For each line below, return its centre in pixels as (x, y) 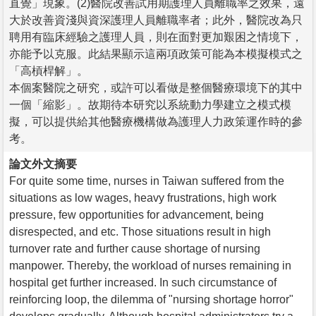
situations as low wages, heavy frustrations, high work (143, 197)
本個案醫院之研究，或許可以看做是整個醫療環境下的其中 (156, 87)
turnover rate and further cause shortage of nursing (135, 248)
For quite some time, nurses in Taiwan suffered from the (147, 181)
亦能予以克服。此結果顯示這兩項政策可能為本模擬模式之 (156, 54)
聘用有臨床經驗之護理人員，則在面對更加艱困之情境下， (156, 37)
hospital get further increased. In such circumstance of (143, 282)
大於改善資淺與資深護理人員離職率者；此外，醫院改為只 (156, 20)
